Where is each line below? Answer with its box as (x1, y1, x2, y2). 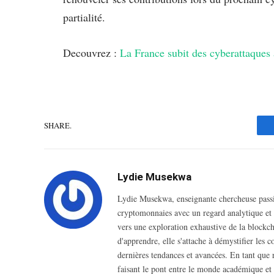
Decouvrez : (63, 45, 120, 60)
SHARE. (44, 119, 72, 131)
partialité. (63, 9, 105, 24)
